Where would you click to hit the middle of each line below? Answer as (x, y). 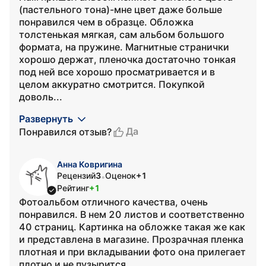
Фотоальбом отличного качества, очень (113, 202)
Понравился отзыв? (65, 132)
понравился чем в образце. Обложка (106, 22)
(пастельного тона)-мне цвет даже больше (121, 9)
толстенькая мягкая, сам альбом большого (122, 34)
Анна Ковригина (90, 164)
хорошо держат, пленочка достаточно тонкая (127, 59)
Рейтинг (73, 188)
